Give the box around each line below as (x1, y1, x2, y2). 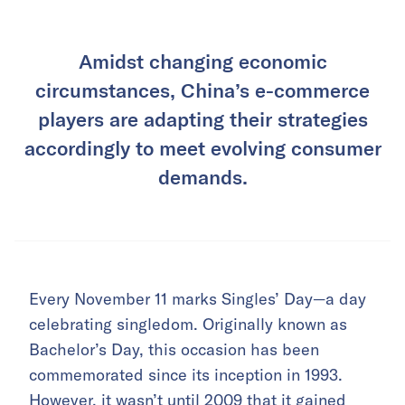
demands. (157, 165, 248, 188)
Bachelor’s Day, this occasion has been (29, 339, 319, 360)
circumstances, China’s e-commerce (35, 78, 370, 101)
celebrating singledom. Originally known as (29, 314, 347, 334)
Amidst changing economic (78, 49, 327, 72)
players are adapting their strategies (37, 107, 368, 130)
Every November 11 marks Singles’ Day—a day (29, 288, 366, 309)
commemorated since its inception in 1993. (29, 364, 343, 385)
